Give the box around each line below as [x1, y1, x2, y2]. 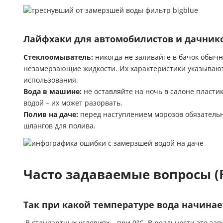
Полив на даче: [23, 110, 78, 118]
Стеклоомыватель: [23, 53, 93, 61]
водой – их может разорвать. [23, 99, 122, 107]
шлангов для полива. [23, 121, 96, 130]
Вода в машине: [23, 87, 82, 96]
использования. [23, 76, 78, 84]
